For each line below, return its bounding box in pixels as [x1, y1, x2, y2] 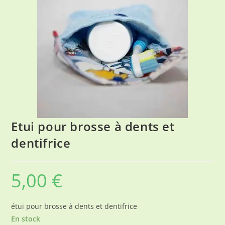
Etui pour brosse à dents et [11, 118, 175, 135]
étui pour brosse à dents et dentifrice [11, 201, 138, 211]
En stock [11, 214, 41, 223]
